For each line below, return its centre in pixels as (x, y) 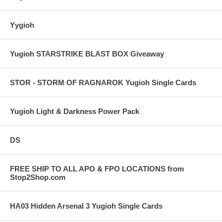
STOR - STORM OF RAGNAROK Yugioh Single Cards (103, 83)
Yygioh (22, 25)
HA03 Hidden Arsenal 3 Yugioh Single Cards (86, 206)
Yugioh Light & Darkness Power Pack (75, 111)
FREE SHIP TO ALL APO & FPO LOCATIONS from (97, 169)
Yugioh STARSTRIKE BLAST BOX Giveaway (87, 54)
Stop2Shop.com (38, 177)
